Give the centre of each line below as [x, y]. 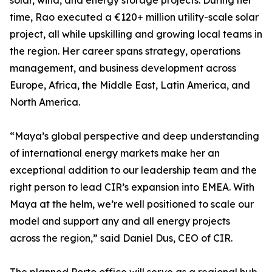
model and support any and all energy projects [120, 221]
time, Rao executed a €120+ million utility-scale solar [134, 17]
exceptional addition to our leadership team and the [133, 170]
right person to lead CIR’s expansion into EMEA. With [132, 187]
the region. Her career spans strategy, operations [125, 51]
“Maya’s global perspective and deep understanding [134, 136]
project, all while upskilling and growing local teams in [136, 34]
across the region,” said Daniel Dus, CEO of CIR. [121, 238]
